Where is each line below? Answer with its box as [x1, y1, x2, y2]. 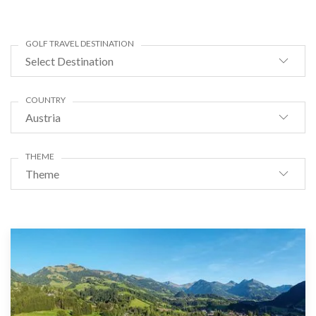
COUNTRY [25, 94, 66, 105]
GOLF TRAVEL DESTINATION [25, 37, 134, 49]
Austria [25, 110, 61, 124]
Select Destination [25, 54, 114, 68]
